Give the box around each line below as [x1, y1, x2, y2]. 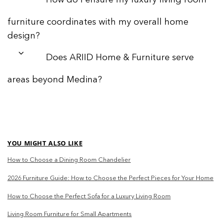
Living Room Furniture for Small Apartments [7, 211, 132, 218]
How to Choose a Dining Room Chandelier [7, 157, 131, 164]
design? [7, 32, 40, 41]
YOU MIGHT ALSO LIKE [7, 139, 83, 148]
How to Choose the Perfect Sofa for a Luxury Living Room [7, 193, 171, 200]
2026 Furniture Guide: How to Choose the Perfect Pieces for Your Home [7, 175, 214, 182]
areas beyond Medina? [7, 75, 102, 85]
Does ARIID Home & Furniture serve [45, 53, 194, 63]
